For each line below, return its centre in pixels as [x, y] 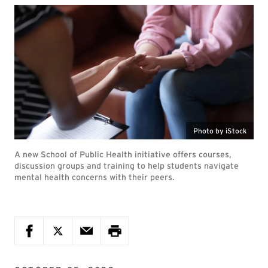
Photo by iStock [220, 131]
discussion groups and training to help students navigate [127, 166]
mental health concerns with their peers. [95, 177]
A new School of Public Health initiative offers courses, [123, 154]
